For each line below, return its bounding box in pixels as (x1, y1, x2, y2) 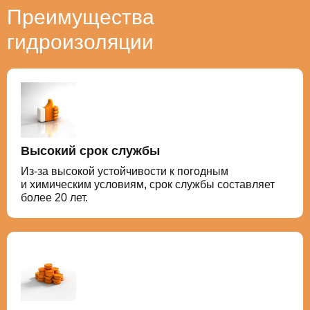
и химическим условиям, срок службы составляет (21, 179, 275, 190)
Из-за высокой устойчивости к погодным (21, 165, 228, 177)
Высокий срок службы (21, 144, 160, 158)
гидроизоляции (7, 30, 154, 53)
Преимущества (7, 6, 154, 28)
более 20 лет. (21, 192, 88, 203)
